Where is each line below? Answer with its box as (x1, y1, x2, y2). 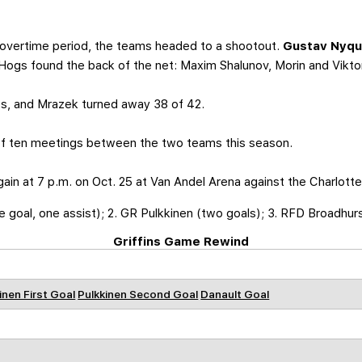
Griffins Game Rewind (112, 234, 249, 250)
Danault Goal (200, 288, 270, 301)
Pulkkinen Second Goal (78, 288, 199, 301)
